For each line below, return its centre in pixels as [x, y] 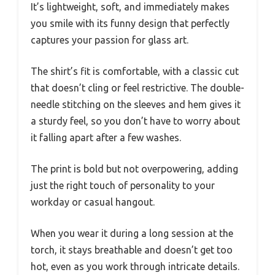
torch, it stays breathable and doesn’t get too [132, 250]
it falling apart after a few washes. [106, 137]
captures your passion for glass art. [110, 40]
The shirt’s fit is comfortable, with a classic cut [135, 71]
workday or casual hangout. [93, 202]
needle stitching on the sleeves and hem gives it [136, 104]
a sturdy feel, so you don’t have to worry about [135, 121]
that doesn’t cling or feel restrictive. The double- [137, 87]
